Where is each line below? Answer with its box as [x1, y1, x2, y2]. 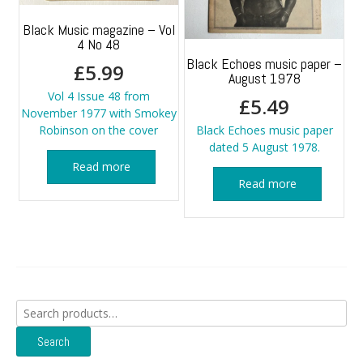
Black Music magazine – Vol [22, 19, 175, 39]
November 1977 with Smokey [20, 105, 177, 121]
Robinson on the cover [39, 122, 159, 138]
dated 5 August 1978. [208, 139, 320, 155]
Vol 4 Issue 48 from [47, 88, 150, 104]
